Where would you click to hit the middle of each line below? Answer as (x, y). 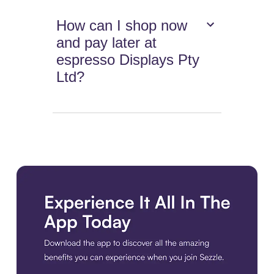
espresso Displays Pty (128, 60)
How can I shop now (122, 26)
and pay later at (107, 43)
